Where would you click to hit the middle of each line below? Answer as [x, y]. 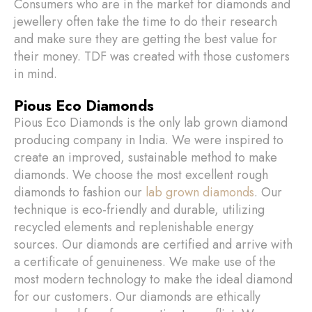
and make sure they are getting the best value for [146, 39]
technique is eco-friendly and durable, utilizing [139, 210]
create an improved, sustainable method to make [146, 157]
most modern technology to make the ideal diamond [153, 279]
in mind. [36, 74]
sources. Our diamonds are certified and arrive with [153, 244]
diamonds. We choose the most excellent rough [141, 175]
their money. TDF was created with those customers [152, 56]
